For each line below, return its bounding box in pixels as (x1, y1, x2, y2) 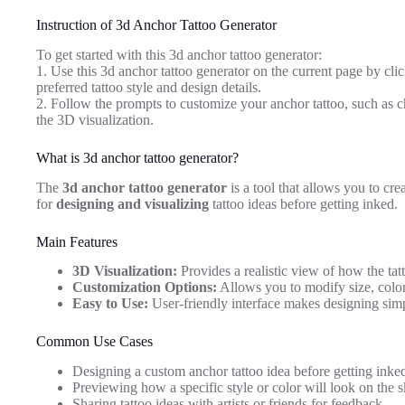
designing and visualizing (56, 195, 209, 212)
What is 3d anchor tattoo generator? (36, 149, 239, 165)
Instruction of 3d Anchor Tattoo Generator (36, 17, 277, 33)
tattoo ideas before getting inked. (209, 195, 398, 212)
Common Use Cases (36, 334, 153, 350)
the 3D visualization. (36, 111, 154, 127)
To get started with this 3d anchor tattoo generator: (36, 46, 322, 62)
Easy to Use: (72, 296, 148, 312)
